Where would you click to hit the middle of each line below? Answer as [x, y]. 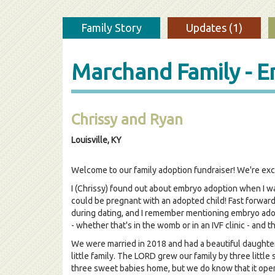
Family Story [111, 28]
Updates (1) [214, 28]
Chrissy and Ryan [127, 119]
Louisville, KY [96, 140]
